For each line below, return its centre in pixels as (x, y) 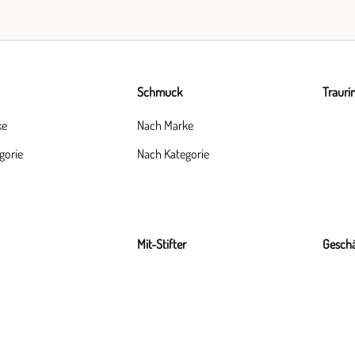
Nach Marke (165, 125)
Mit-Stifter (161, 244)
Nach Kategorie (173, 153)
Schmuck (159, 92)
